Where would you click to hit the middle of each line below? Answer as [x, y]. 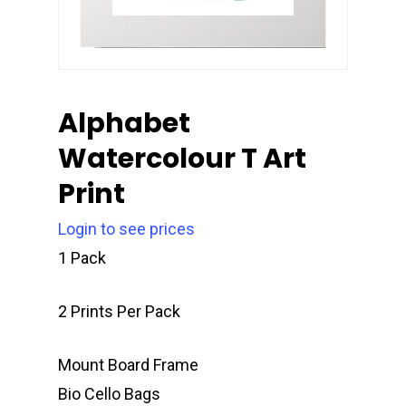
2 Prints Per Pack [119, 311]
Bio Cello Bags [109, 393]
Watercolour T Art [182, 158]
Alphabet [124, 123]
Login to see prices [126, 228]
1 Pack [82, 257]
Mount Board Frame [128, 364]
